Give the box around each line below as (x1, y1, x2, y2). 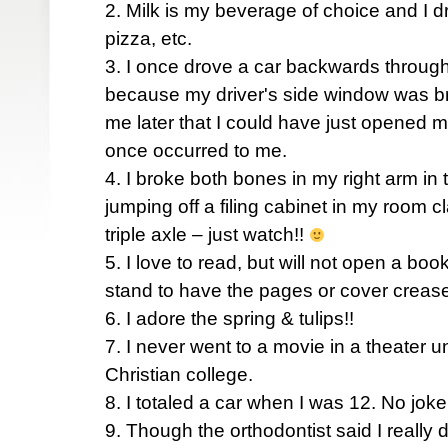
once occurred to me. (105, 140, 287, 161)
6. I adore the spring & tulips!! (105, 308, 354, 329)
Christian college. (105, 364, 253, 385)
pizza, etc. (105, 28, 192, 49)
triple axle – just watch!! (105, 224, 309, 245)
